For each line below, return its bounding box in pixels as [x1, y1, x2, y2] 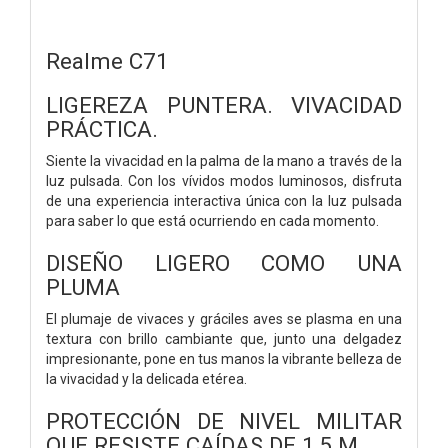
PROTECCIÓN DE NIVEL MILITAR [46, 407, 402, 434]
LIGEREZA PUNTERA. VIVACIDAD [46, 91, 402, 118]
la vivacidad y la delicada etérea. [46, 370, 247, 387]
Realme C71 [46, 47, 169, 74]
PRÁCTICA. [46, 115, 158, 142]
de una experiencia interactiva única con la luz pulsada [46, 192, 402, 209]
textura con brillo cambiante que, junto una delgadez [46, 330, 402, 347]
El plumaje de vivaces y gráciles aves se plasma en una [46, 310, 402, 327]
